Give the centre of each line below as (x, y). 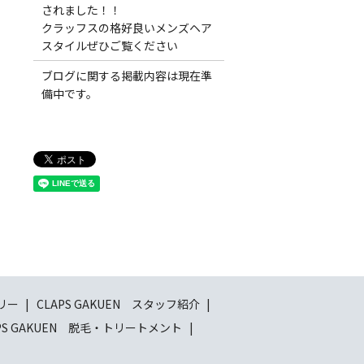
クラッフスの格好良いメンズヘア (126, 27)
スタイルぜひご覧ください (115, 45)
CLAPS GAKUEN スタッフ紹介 (118, 303)
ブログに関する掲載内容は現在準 (126, 75)
